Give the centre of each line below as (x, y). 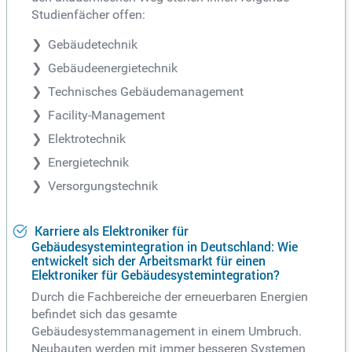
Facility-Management (106, 115)
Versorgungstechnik (103, 185)
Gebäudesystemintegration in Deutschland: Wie (165, 247)
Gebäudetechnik (93, 44)
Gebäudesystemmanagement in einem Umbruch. (167, 332)
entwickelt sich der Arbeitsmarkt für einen (148, 261)
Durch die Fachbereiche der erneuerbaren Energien (170, 297)
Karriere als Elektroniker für (110, 231)
